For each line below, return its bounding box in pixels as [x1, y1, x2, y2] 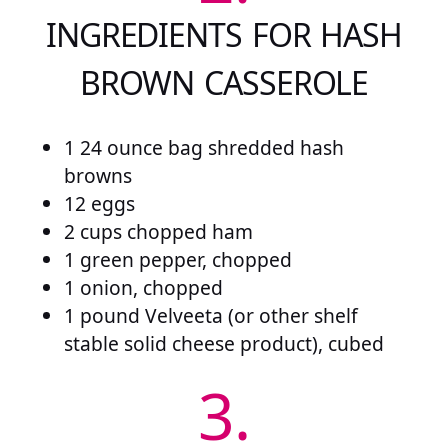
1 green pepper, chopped [64, 245, 292, 273]
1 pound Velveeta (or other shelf [64, 301, 358, 329]
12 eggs [64, 189, 135, 217]
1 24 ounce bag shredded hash [64, 133, 344, 161]
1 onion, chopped [64, 273, 223, 301]
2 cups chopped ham [64, 217, 253, 245]
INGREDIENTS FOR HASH [45, 13, 402, 57]
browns [64, 161, 132, 189]
